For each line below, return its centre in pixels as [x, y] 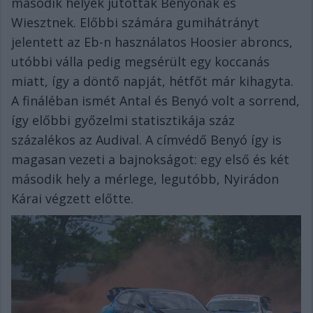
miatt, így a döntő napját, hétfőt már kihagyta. [152, 81]
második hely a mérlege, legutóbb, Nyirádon [145, 179]
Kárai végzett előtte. [72, 199]
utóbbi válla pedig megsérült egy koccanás [140, 62]
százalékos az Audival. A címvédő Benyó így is [146, 140]
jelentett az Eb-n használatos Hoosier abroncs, [152, 42]
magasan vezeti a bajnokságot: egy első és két [150, 160]
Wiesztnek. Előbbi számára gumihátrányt [135, 23]
